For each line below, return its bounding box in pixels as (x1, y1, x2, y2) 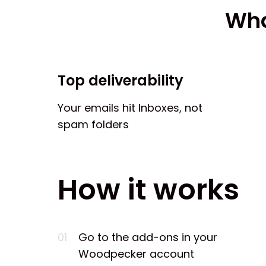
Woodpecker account (78, 246, 194, 261)
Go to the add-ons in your (78, 229, 217, 245)
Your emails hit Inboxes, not (58, 100, 202, 115)
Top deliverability (58, 70, 183, 90)
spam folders (58, 116, 129, 132)
